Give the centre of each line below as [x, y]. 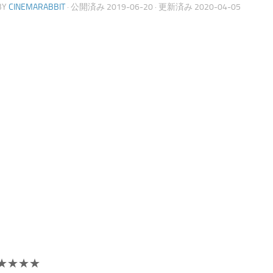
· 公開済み [87, 7]
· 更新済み [174, 7]
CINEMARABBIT [37, 7]
